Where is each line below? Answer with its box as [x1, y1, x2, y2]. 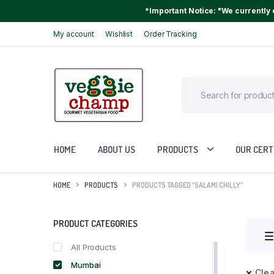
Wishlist [105, 29, 133, 39]
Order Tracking [144, 29, 197, 39]
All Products [71, 242, 116, 253]
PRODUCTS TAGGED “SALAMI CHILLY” [132, 180, 243, 190]
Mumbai [71, 260, 101, 270]
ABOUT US [98, 143, 135, 155]
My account [53, 29, 94, 39]
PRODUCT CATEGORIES [53, 218, 138, 230]
